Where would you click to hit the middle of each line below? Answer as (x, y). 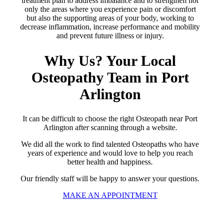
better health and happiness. (110, 162)
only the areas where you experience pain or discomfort (110, 9)
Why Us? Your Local (110, 60)
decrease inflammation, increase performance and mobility (110, 27)
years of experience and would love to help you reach (110, 153)
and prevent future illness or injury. (110, 35)
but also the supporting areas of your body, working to (110, 18)
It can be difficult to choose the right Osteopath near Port (110, 119)
